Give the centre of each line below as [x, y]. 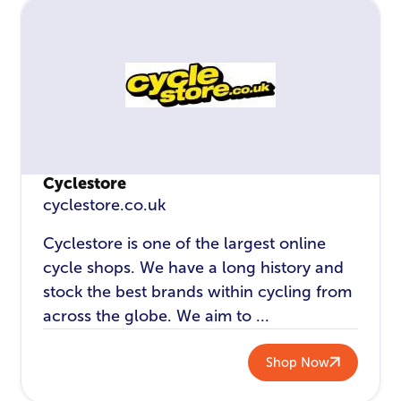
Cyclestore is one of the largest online [185, 244]
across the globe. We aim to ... [157, 316]
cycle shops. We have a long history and [194, 268]
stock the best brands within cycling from [198, 292]
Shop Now [297, 362]
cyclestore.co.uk [105, 205]
